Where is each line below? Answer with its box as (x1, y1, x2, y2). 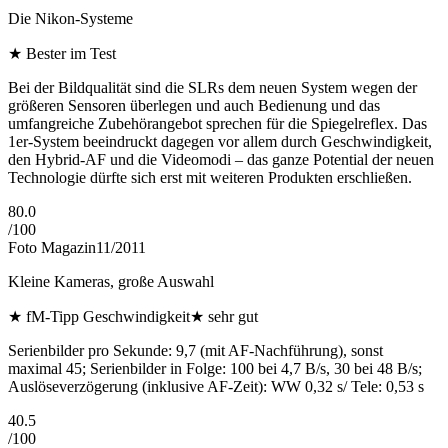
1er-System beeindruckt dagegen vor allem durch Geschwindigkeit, (8, 133, 432, 151)
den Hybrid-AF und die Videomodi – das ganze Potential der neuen (8, 151, 434, 169)
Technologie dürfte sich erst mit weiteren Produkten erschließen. (8, 169, 412, 187)
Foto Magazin (8, 239, 96, 257)
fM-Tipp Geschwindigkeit (26, 308, 190, 326)
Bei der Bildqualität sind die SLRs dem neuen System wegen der (8, 79, 417, 97)
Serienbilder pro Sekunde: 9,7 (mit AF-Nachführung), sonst (8, 342, 383, 360)
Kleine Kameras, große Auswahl (8, 273, 214, 291)
